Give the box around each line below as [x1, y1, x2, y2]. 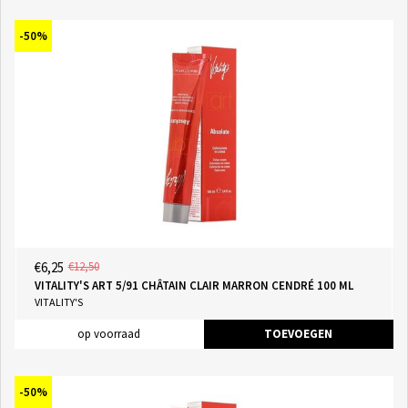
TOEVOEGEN [264, 325, 332, 342]
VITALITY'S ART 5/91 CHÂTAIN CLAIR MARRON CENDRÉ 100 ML [34, 277, 353, 293]
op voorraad [77, 325, 140, 342]
